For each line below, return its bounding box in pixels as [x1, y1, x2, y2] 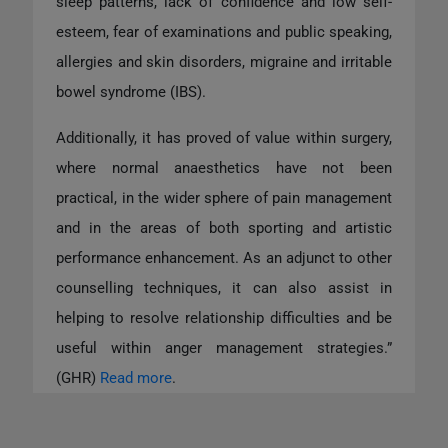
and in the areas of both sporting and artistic [56, 219, 392, 238]
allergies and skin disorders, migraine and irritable [56, 53, 392, 72]
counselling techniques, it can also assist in [56, 279, 392, 298]
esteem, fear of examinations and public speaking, [56, 23, 392, 42]
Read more [100, 369, 172, 388]
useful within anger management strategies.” [56, 339, 392, 358]
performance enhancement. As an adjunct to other [56, 249, 392, 268]
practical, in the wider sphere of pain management [56, 189, 392, 208]
